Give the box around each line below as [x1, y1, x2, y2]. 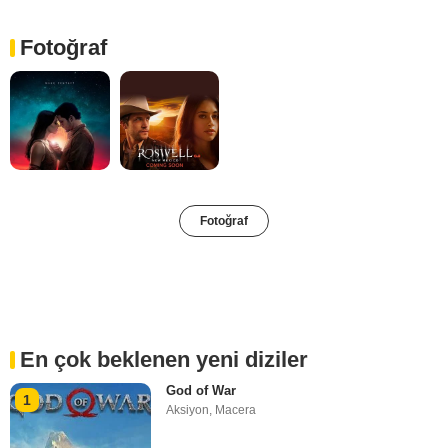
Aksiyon [166, 403, 210, 418]
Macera [215, 403, 257, 418]
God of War [166, 383, 237, 399]
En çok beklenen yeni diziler [20, 347, 308, 373]
